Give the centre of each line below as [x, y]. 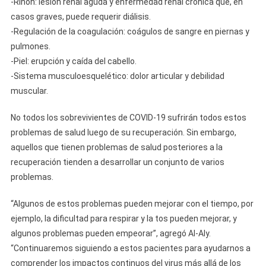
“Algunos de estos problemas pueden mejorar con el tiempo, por [132, 204]
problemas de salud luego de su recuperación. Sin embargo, [123, 132]
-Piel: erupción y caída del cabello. [73, 61]
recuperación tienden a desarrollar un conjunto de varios [117, 162]
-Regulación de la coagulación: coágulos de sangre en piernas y [130, 31]
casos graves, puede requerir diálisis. [80, 17]
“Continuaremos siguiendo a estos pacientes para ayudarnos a [130, 248]
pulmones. [30, 46]
